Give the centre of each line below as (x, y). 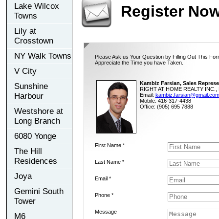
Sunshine (31, 86)
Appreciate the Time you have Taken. (139, 62)
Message (106, 211)
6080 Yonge (35, 136)
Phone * (104, 195)
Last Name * (109, 162)
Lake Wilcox (37, 6)
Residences (36, 161)
